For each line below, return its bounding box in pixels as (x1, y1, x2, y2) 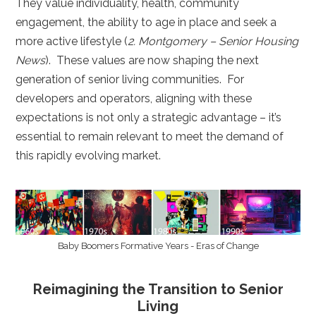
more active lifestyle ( (16, 35, 128, 49)
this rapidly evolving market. (16, 149, 167, 163)
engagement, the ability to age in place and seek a (16, 16, 277, 30)
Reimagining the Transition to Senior (32, 281, 284, 298)
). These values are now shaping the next (45, 54, 260, 68)
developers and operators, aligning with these (16, 92, 253, 106)
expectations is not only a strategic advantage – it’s (16, 111, 282, 125)
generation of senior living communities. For (16, 73, 245, 87)
